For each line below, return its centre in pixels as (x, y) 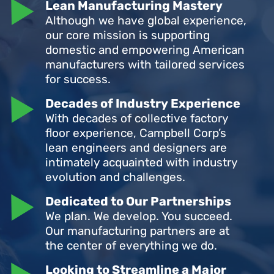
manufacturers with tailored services (145, 65)
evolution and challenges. (116, 177)
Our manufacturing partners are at (138, 231)
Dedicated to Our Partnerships (139, 202)
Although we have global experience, (146, 21)
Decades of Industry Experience (143, 104)
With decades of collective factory (137, 119)
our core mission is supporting (128, 35)
